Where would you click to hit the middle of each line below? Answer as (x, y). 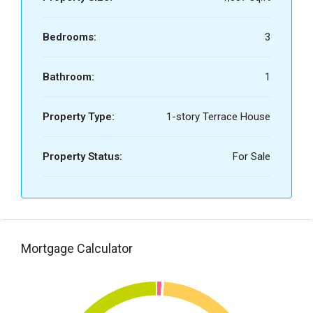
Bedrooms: (70, 37)
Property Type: (79, 117)
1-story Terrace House (218, 117)
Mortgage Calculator (77, 249)
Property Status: (82, 157)
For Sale (252, 157)
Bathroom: (68, 77)
